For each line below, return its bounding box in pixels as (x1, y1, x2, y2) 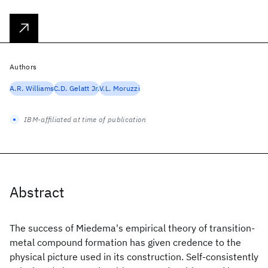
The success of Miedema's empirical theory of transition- (10, 222, 255, 234)
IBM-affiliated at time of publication (24, 115, 147, 124)
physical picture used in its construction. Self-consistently (10, 251, 258, 263)
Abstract (10, 182, 64, 202)
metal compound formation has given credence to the (10, 236, 241, 248)
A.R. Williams (10, 84, 54, 93)
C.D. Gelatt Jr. (54, 84, 99, 93)
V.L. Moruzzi (99, 84, 140, 93)
